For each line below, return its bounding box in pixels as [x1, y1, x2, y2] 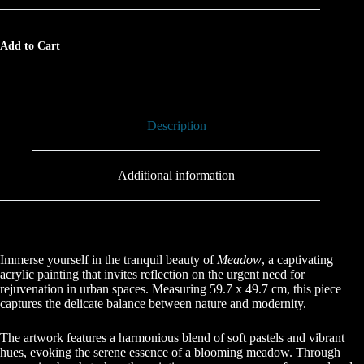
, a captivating [262, 252, 333, 266]
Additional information [118, 167, 236, 182]
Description [146, 119, 206, 133]
